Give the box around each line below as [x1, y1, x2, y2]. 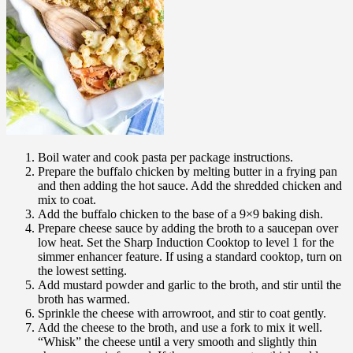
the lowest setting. [38, 263, 127, 277]
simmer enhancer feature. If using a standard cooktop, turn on [38, 249, 342, 263]
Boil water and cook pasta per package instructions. [38, 150, 293, 164]
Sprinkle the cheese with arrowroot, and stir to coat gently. [38, 306, 326, 320]
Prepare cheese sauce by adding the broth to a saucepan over [38, 221, 338, 235]
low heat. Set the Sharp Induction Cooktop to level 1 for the [38, 235, 334, 249]
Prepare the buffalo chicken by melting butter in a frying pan [38, 164, 337, 178]
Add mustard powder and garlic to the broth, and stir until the [38, 277, 341, 292]
